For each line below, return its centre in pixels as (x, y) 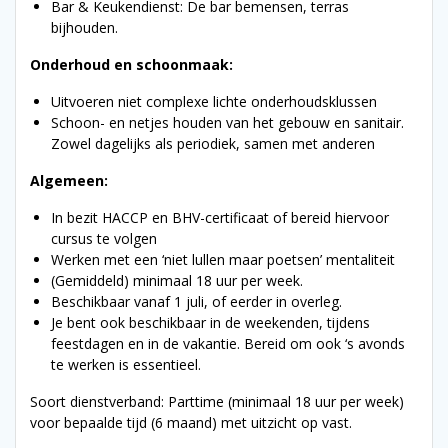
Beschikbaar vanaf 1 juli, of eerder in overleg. (196, 301)
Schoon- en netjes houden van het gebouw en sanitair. (227, 122)
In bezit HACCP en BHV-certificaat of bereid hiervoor (220, 217)
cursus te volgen (104, 238)
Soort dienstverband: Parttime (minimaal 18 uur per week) (217, 401)
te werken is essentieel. (126, 364)
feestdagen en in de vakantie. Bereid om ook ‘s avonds (228, 343)
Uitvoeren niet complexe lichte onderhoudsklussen (214, 101)
